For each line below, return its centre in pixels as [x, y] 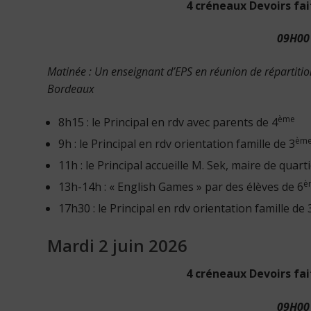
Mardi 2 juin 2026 [117, 246]
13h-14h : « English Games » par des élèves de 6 [181, 186]
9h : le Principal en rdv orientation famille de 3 [177, 143]
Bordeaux [71, 89]
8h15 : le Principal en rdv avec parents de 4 [168, 122]
